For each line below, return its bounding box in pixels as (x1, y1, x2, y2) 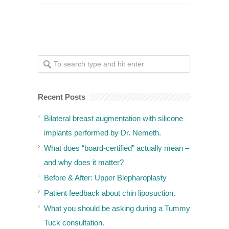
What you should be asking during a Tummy (44, 204, 190, 213)
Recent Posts (38, 93, 85, 102)
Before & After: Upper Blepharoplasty (44, 173, 167, 182)
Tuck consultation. (44, 218, 104, 227)
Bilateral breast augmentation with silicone (44, 114, 183, 123)
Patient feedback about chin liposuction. (44, 189, 175, 198)
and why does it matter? (44, 158, 124, 167)
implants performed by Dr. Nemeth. (44, 128, 161, 138)
